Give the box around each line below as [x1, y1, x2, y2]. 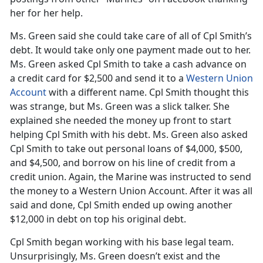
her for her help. [10, 6, 83, 20]
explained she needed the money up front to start [10, 114, 231, 127]
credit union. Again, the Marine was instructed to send [10, 170, 251, 184]
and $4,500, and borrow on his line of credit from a [10, 156, 235, 170]
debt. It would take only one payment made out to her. [10, 43, 251, 57]
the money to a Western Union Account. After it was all [10, 184, 252, 198]
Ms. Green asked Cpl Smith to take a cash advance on [10, 58, 247, 71]
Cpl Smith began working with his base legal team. [10, 235, 234, 249]
